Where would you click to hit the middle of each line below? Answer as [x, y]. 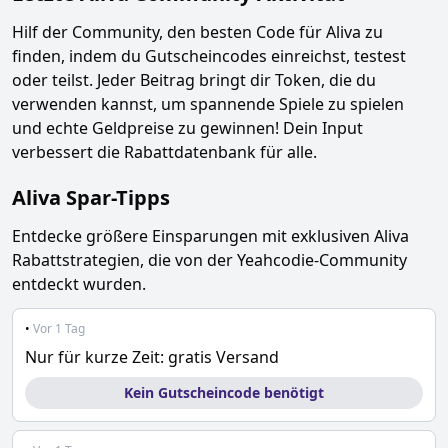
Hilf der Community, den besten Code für [169, 32]
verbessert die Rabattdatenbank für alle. [164, 152]
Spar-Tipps [118, 197]
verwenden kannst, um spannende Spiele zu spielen [208, 104]
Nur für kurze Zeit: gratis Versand [152, 357]
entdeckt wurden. [79, 284]
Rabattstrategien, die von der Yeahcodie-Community [209, 260]
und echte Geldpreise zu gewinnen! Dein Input [187, 128]
